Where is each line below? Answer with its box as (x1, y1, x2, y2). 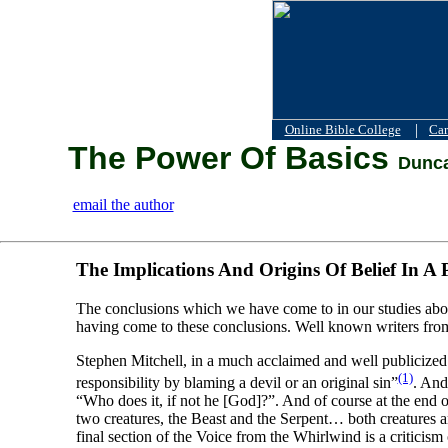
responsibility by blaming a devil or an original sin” (75, 374, 398, 392)
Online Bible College (284, 122, 401, 137)
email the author (72, 196, 174, 213)
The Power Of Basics (67, 140, 398, 176)
